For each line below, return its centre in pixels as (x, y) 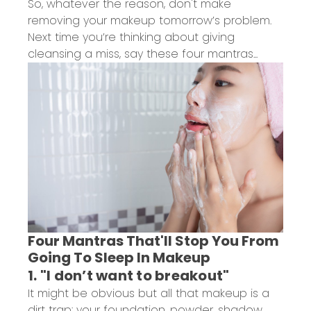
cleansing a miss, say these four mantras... (143, 53)
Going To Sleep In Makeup (119, 257)
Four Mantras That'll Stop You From (153, 241)
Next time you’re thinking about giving (131, 37)
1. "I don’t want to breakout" (129, 275)
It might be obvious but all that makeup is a (149, 293)
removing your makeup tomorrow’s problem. (150, 20)
